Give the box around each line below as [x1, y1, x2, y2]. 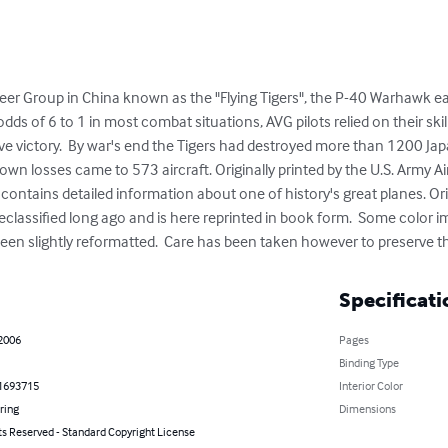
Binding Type [338, 355, 399, 371]
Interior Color [338, 378, 403, 394]
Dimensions [338, 401, 396, 417]
